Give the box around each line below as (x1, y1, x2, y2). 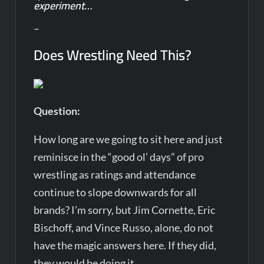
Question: (34, 104, 82, 117)
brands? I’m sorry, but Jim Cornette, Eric (34, 203, 216, 216)
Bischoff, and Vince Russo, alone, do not (34, 220, 214, 234)
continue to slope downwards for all (34, 185, 197, 199)
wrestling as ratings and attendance (34, 167, 196, 181)
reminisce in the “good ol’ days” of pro (34, 150, 204, 163)
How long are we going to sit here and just (34, 132, 223, 146)
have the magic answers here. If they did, (34, 238, 217, 252)
